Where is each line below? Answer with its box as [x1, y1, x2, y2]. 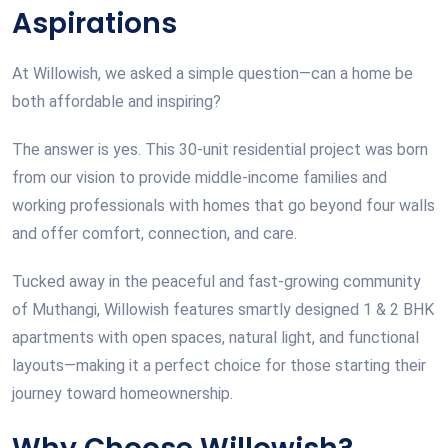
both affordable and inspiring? [12, 91, 221, 111]
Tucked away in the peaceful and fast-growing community [12, 271, 421, 291]
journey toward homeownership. [12, 383, 233, 403]
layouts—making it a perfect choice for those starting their [12, 355, 426, 375]
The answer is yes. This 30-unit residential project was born [12, 139, 428, 159]
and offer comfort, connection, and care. [12, 223, 297, 243]
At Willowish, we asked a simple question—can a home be [12, 63, 413, 83]
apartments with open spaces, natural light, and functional [12, 327, 419, 347]
